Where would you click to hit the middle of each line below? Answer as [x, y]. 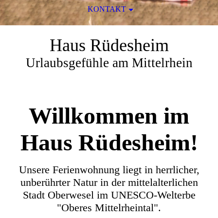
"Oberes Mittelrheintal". [109, 208]
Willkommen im [109, 116]
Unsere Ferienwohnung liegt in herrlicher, [109, 170]
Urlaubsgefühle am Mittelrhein [109, 63]
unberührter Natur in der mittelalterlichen [109, 182]
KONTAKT [107, 9]
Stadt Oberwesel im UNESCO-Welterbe [109, 195]
